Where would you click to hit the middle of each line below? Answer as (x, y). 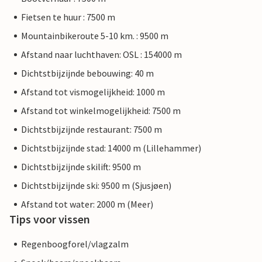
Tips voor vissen (50, 219)
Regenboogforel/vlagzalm (75, 244)
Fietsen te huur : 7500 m (68, 17)
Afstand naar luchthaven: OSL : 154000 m (101, 55)
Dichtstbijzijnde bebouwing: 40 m (87, 73)
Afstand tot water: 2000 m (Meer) (87, 204)
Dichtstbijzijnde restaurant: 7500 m (92, 130)
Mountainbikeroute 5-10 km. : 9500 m (95, 36)
